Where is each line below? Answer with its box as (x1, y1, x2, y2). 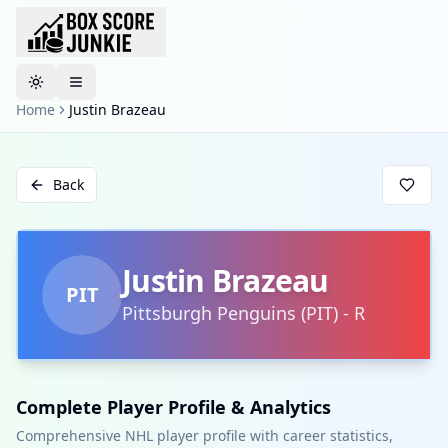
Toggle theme (34, 80, 127, 100)
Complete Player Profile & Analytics (16, 395, 331, 419)
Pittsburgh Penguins (122, 301, 296, 325)
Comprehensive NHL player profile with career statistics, (16, 426, 393, 445)
